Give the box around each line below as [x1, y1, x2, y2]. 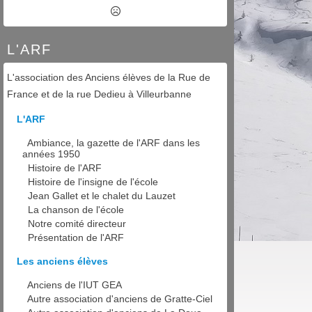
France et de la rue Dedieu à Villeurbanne [7, 88, 192, 100]
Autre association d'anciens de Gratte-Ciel [27, 293, 212, 305]
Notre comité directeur [28, 218, 126, 230]
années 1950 [22, 148, 80, 160]
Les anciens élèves [17, 256, 108, 267]
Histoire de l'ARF [28, 162, 102, 174]
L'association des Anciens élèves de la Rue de [7, 72, 210, 84]
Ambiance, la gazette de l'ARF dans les [27, 137, 200, 149]
